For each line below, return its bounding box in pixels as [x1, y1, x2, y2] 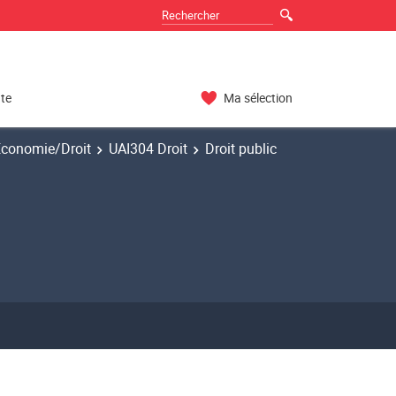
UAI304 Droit [109, 139, 187, 158]
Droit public [205, 139, 277, 158]
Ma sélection [224, 89, 293, 107]
